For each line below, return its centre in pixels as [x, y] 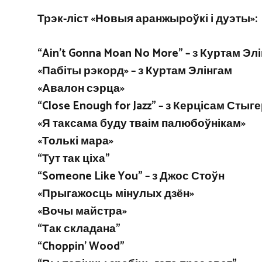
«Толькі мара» [75, 141]
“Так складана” [79, 229]
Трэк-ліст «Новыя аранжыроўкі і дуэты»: [147, 19]
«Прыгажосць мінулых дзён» [116, 194]
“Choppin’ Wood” [81, 246]
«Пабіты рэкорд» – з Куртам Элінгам [135, 71]
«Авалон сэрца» [81, 88]
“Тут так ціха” [74, 158]
